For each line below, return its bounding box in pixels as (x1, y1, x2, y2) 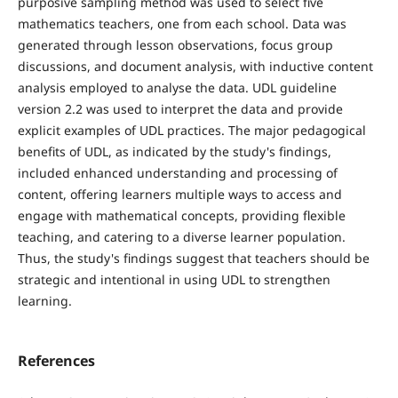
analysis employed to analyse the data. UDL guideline (17, 79, 337, 97)
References (17, 351, 95, 371)
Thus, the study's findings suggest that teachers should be (17, 250, 370, 267)
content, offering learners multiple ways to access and (17, 186, 342, 203)
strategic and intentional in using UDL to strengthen (17, 271, 330, 289)
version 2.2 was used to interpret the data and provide (17, 100, 343, 118)
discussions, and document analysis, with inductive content (17, 58, 373, 76)
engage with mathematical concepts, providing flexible (17, 207, 346, 225)
